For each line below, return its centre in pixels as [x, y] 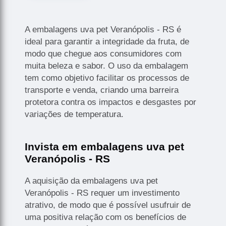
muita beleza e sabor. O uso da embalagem [107, 66]
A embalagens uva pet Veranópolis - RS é [103, 30]
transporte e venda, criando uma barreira [102, 90]
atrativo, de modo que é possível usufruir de [108, 205]
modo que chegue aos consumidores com [103, 54]
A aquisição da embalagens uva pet [92, 181]
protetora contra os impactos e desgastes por [111, 102]
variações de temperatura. [74, 114]
